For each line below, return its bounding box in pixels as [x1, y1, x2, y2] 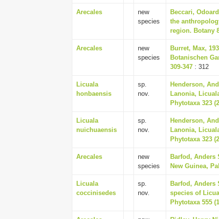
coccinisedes [76, 189, 116, 197]
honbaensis [76, 90, 111, 97]
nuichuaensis [76, 126, 117, 133]
